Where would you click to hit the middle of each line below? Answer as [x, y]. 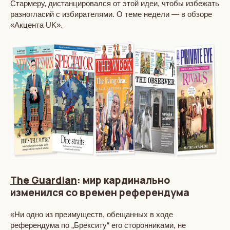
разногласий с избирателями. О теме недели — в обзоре [111, 14]
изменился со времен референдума [100, 192]
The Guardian [44, 180]
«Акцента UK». [36, 25]
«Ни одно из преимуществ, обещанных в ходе [92, 214]
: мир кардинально [123, 180]
